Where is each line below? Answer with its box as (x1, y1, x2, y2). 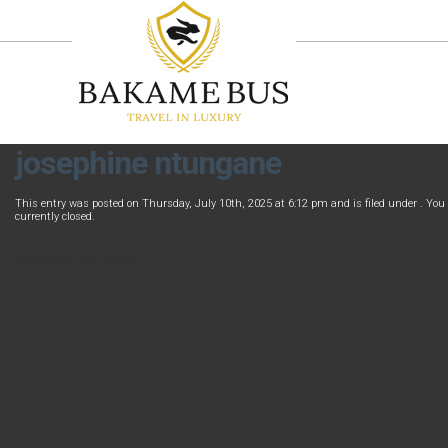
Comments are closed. (15, 253, 140, 268)
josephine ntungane (15, 144, 281, 182)
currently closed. (15, 210, 95, 223)
